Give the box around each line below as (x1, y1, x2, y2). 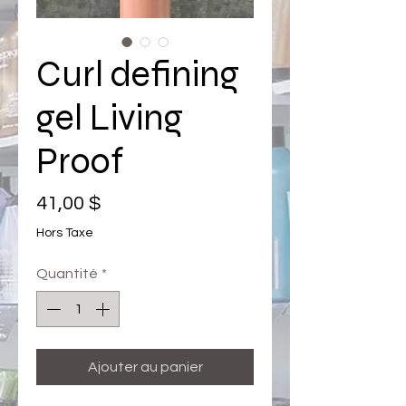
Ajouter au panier (87, 360, 203, 374)
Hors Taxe (36, 227, 93, 239)
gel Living (36, 96, 183, 140)
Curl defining (36, 53, 239, 96)
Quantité (36, 266, 98, 281)
